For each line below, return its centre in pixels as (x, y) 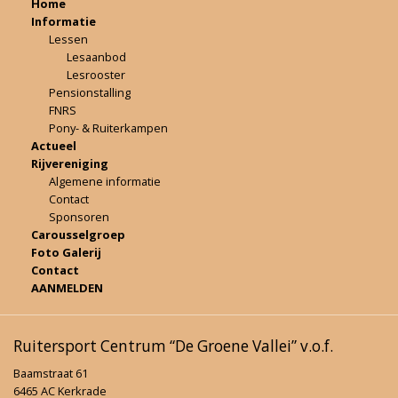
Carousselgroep (78, 234)
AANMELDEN (67, 287)
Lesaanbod (96, 56)
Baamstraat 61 (51, 374)
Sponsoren (79, 216)
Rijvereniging (70, 163)
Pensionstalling (90, 92)
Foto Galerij (66, 252)
